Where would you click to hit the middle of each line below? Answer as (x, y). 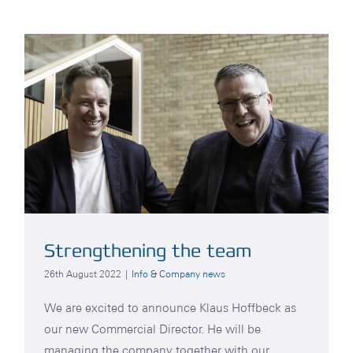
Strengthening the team (148, 250)
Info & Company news (178, 273)
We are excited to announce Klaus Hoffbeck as (170, 307)
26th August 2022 (83, 273)
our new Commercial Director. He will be (152, 329)
